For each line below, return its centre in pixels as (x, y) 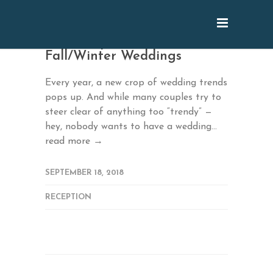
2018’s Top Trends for (110, 43)
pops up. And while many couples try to (133, 97)
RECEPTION (68, 197)
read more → (74, 141)
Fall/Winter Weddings (113, 56)
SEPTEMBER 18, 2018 (84, 173)
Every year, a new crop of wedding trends (136, 83)
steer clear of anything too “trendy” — (129, 112)
